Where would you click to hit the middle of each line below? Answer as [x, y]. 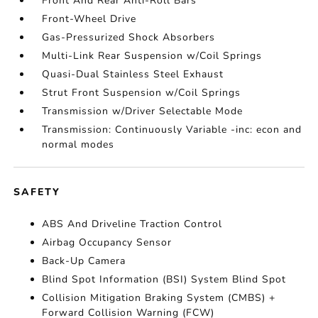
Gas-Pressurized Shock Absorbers [129, 37]
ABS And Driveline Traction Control [132, 224]
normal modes [78, 144]
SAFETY [37, 192]
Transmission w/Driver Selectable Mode [143, 111]
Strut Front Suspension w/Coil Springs [142, 93]
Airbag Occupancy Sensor [107, 242]
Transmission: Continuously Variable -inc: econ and [172, 130]
